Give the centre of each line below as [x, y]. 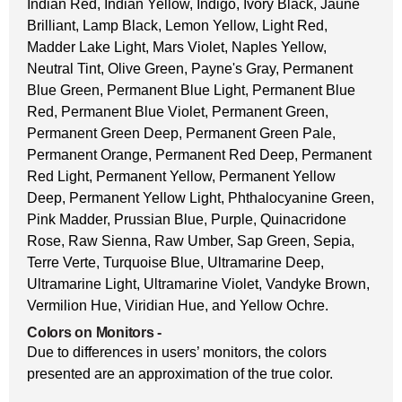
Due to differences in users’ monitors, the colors [177, 352]
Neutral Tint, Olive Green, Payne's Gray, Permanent [190, 69]
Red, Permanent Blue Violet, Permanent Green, [178, 112]
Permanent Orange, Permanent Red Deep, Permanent [199, 155]
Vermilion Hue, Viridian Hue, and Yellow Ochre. [178, 306]
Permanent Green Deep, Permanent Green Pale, [181, 133]
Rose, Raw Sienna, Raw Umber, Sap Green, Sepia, [191, 241]
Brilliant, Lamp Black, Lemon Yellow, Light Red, [177, 26]
